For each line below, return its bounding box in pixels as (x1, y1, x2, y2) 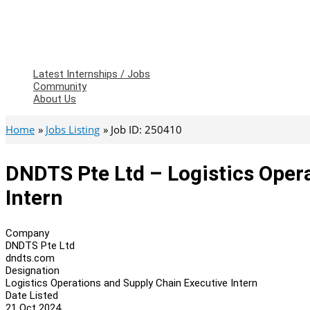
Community (33, 80, 86, 93)
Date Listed (6, 289, 58, 302)
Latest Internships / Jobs (33, 68, 150, 80)
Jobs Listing (46, 122, 100, 136)
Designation (6, 264, 60, 277)
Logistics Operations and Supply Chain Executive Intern (6, 276, 257, 289)
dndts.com (6, 251, 55, 264)
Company (6, 226, 49, 239)
